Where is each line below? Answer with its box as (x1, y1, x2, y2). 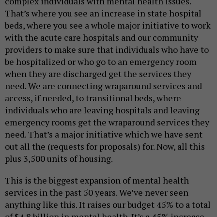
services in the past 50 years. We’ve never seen (5, 186, 188, 199)
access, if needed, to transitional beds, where (5, 92, 181, 104)
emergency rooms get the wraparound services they (5, 116, 209, 128)
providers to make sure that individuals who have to (5, 44, 209, 56)
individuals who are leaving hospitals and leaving (5, 104, 200, 116)
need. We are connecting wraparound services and (5, 80, 202, 92)
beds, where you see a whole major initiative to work (5, 19, 211, 31)
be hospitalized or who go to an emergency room (5, 56, 197, 68)
